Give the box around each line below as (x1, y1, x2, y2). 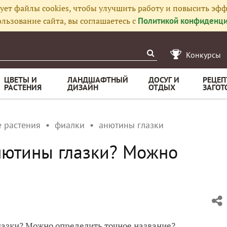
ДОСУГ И (148, 74, 179, 85)
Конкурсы (186, 50, 221, 60)
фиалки (55, 119, 85, 131)
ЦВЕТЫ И (4, 74, 37, 85)
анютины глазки (99, 119, 164, 131)
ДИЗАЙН (67, 82, 98, 92)
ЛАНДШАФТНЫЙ (67, 74, 128, 85)
